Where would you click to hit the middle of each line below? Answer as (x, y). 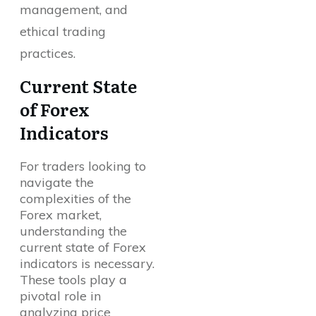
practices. (48, 54)
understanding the (73, 231)
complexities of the (75, 199)
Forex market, (61, 215)
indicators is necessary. (87, 264)
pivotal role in (60, 296)
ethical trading (63, 32)
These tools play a (73, 280)
